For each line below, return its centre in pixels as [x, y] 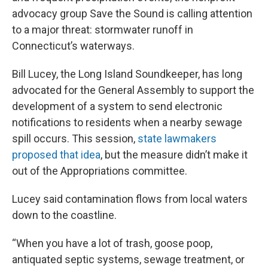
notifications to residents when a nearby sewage [127, 122]
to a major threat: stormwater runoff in [103, 30]
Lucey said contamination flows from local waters [130, 199]
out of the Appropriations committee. [100, 171]
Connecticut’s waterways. [73, 46]
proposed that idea [56, 155]
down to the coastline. [64, 215]
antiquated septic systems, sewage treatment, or [128, 259]
